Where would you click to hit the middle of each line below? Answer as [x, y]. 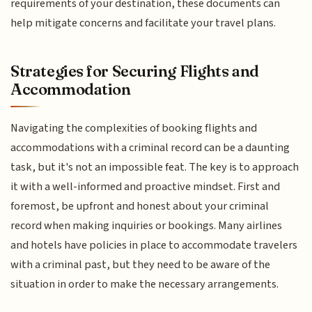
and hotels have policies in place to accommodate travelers [154, 245]
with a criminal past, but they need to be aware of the [141, 265]
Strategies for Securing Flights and [135, 71]
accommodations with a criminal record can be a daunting [150, 148]
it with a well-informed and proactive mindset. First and [146, 187]
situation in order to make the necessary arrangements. [145, 284]
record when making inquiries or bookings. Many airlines [147, 226]
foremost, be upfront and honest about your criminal [140, 206]
